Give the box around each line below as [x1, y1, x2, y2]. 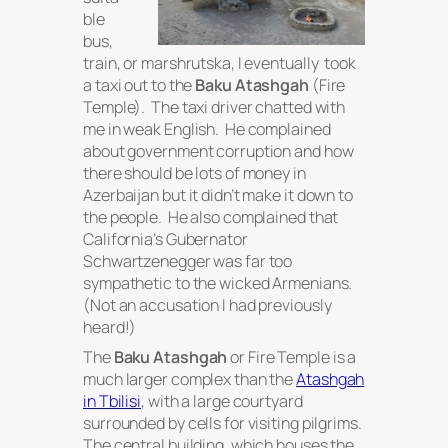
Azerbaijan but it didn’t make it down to [83, 184, 353, 207]
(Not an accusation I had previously [83, 294, 332, 317]
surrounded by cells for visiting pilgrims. [83, 412, 365, 435]
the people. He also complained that [83, 206, 339, 229]
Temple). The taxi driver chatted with [83, 96, 346, 119]
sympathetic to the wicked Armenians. [83, 272, 356, 295]
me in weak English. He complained [83, 118, 331, 141]
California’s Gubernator [83, 228, 248, 251]
